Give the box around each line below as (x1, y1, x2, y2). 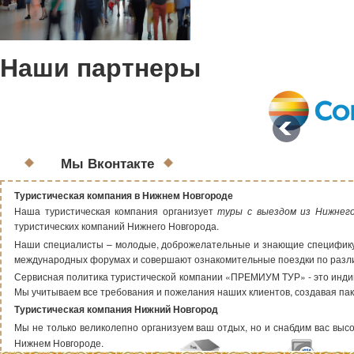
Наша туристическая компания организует (14, 204, 218, 217)
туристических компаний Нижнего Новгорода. (14, 219, 219, 232)
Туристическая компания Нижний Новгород (14, 302, 218, 316)
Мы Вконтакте (61, 153, 154, 172)
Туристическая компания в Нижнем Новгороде (14, 188, 233, 202)
